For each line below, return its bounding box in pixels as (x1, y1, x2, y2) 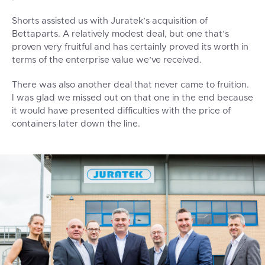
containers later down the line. (12, 119, 140, 129)
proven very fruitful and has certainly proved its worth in (12, 43, 248, 52)
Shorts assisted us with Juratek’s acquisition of (12, 17, 208, 26)
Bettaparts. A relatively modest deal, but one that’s (12, 30, 229, 39)
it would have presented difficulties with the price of (12, 106, 231, 116)
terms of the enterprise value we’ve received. (12, 56, 202, 65)
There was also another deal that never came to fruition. (12, 80, 249, 90)
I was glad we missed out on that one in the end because (12, 93, 253, 103)
